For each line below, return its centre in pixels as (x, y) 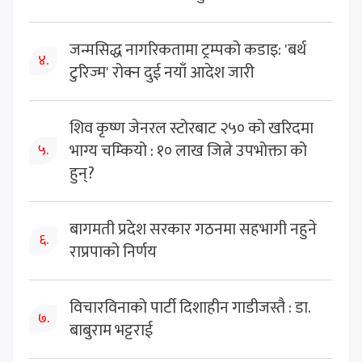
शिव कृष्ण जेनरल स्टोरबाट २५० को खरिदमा (192, 128)
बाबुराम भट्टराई (111, 330)
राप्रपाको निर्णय (113, 252)
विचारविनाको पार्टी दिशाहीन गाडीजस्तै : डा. (190, 307)
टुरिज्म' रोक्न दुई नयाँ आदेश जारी (162, 72)
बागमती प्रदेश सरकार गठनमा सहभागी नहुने (193, 229)
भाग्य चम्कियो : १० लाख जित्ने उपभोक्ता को (188, 151)
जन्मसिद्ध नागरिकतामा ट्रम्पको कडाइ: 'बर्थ (188, 50)
